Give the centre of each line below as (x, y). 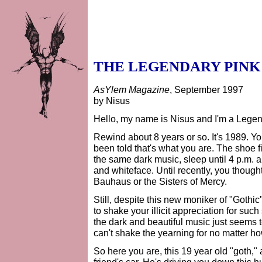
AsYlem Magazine (132, 89)
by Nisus (112, 101)
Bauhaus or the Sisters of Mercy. (160, 181)
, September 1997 (206, 89)
